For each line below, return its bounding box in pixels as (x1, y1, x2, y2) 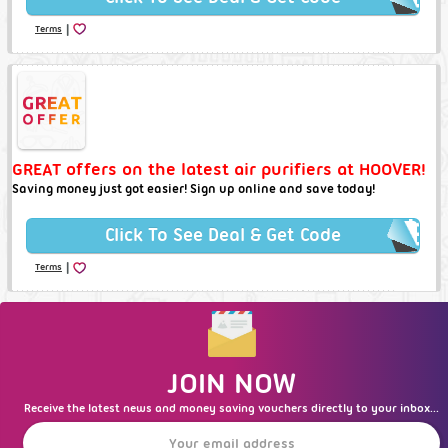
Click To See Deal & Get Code (105, 224, 341, 247)
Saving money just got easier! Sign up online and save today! (12, 181, 375, 197)
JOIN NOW (166, 366, 297, 401)
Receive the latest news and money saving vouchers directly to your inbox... (24, 401, 439, 416)
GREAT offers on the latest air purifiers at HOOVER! (12, 159, 426, 180)
